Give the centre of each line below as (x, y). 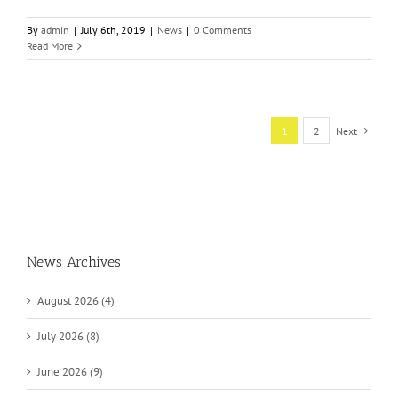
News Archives (74, 262)
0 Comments (223, 30)
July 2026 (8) (68, 336)
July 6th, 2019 (113, 30)
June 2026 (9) (70, 371)
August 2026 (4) (76, 300)
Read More (50, 46)
